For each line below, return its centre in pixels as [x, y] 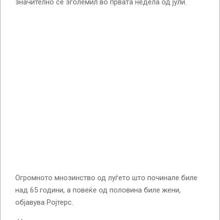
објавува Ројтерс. [44, 202]
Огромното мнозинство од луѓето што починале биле [106, 178]
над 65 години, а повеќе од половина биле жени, [98, 190]
